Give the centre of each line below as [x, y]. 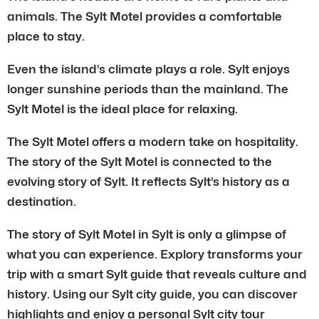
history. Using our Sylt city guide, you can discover [152, 294]
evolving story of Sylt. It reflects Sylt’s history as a [148, 181]
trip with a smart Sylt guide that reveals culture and [157, 274]
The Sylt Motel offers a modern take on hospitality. [153, 141]
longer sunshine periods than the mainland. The [148, 89]
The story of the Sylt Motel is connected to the [140, 161]
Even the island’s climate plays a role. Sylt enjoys [148, 69]
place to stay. [46, 36]
